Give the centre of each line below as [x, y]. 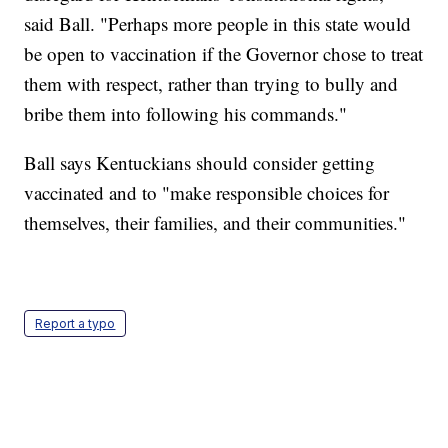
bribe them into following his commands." [186, 114]
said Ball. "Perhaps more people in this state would [218, 24]
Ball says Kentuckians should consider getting [200, 163]
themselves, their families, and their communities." [215, 223]
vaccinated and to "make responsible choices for [207, 193]
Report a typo [75, 324]
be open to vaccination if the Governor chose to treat [224, 54]
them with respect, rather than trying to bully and [211, 84]
